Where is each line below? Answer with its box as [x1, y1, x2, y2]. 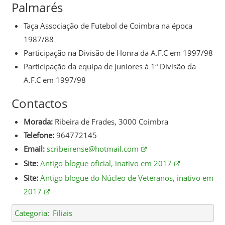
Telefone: [23, 130, 54, 140]
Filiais [53, 207, 73, 218]
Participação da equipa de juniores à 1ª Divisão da [23, 61, 196, 71]
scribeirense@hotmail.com [46, 143, 139, 154]
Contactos [11, 94, 67, 111]
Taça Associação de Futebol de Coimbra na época [23, 20, 192, 31]
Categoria [14, 207, 47, 218]
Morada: [23, 116, 53, 127]
